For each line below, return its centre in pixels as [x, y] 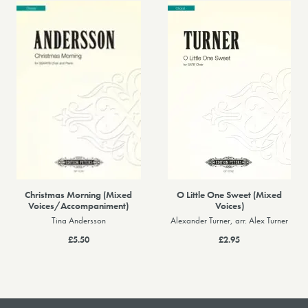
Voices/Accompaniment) [79, 206]
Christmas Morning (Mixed [79, 195]
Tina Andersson [78, 221]
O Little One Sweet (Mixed [230, 195]
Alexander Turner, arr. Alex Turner [230, 221]
